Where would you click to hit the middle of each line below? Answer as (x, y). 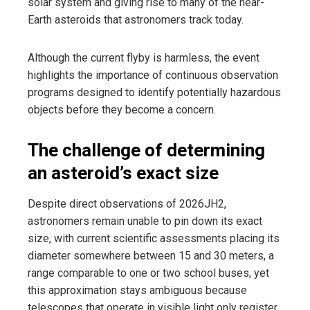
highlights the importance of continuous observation (153, 75)
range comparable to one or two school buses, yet (148, 273)
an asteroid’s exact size (123, 173)
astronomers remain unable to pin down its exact (145, 221)
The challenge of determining (146, 150)
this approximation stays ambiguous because (137, 290)
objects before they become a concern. (122, 109)
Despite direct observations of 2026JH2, (127, 203)
